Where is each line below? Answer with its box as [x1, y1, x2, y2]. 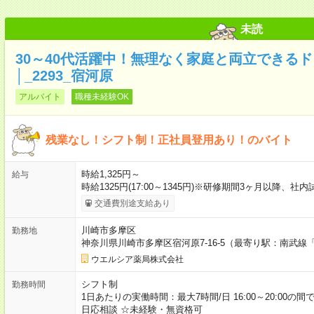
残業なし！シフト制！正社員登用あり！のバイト [45, 133, 292, 146]
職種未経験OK [74, 91, 129, 102]
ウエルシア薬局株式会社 [90, 254, 184, 264]
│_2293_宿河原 [15, 67, 113, 83]
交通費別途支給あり [94, 198, 170, 208]
